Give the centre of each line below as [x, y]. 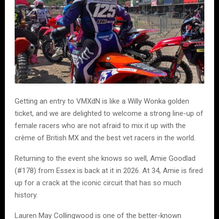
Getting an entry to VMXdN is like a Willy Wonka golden [102, 101]
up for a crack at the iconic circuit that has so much [98, 183]
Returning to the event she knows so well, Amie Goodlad [105, 158]
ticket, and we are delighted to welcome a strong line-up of [109, 113]
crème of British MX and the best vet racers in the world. [105, 138]
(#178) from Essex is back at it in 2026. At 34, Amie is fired [109, 170]
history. [26, 195]
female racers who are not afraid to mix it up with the [100, 125]
